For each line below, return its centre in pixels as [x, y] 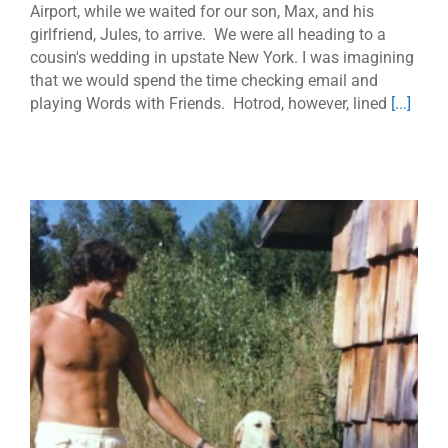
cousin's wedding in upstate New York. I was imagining [222, 57]
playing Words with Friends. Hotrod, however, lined [210, 103]
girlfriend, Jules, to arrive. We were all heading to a [208, 34]
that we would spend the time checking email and [204, 80]
